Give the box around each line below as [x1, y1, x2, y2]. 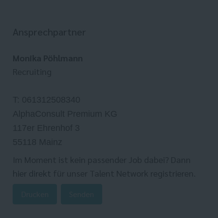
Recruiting [13, 66, 52, 77]
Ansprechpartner [13, 25, 86, 38]
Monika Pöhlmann [13, 52, 83, 64]
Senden [69, 189, 94, 200]
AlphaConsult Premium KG [13, 109, 117, 119]
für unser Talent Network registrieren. [53, 167, 196, 179]
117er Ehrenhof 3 [13, 123, 80, 133]
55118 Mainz [13, 137, 62, 147]
